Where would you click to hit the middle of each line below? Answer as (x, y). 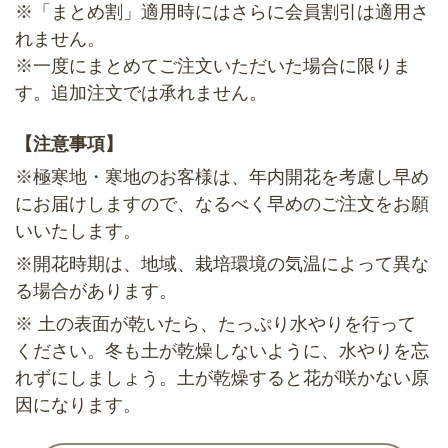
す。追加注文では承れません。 (141, 92)
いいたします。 (78, 231)
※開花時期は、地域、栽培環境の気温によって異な (222, 264)
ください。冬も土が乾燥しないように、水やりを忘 (222, 351)
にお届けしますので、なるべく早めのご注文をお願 (222, 204)
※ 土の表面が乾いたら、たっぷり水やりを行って (215, 324)
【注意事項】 (69, 144)
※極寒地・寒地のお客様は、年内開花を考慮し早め (222, 177)
